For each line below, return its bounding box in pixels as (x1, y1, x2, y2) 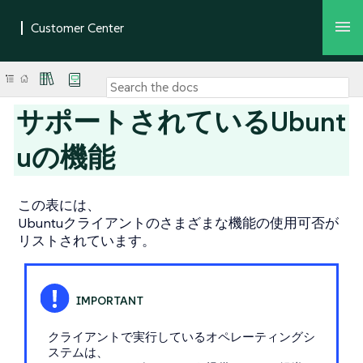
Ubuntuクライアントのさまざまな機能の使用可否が (18, 214, 339, 232)
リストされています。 (18, 232, 156, 250)
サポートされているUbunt (16, 104, 347, 139)
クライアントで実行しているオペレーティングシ (47, 329, 315, 344)
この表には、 (18, 196, 100, 214)
